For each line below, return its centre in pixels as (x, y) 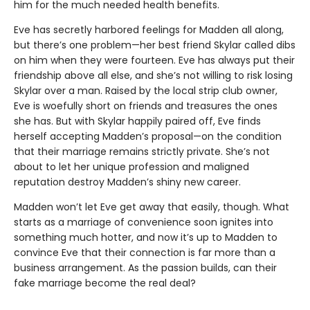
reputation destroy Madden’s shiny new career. (127, 182)
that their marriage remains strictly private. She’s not (142, 152)
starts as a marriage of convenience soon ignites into (144, 222)
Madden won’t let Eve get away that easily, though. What (152, 207)
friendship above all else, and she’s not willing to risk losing (153, 76)
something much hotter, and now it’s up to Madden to (146, 238)
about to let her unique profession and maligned (131, 167)
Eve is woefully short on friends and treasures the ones (146, 106)
